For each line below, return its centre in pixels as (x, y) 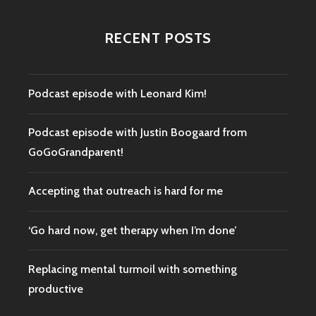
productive (56, 288)
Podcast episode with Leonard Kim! (117, 93)
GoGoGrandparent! (76, 152)
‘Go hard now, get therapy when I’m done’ (132, 230)
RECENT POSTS (158, 38)
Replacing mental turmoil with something (133, 269)
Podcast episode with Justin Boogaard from (138, 133)
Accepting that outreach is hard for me (126, 191)
